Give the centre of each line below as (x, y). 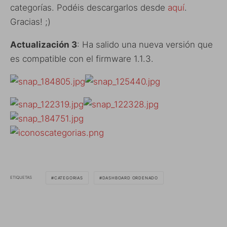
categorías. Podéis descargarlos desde (89, 7)
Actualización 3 (44, 44)
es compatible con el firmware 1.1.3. (82, 59)
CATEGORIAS (68, 178)
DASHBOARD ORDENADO (130, 178)
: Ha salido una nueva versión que (145, 44)
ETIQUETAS (21, 178)
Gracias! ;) (30, 22)
